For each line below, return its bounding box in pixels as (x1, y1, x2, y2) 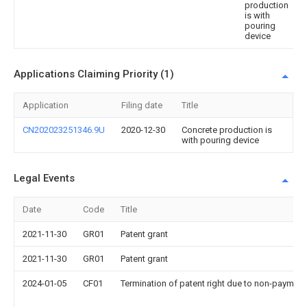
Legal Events (14, 172, 75, 184)
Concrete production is (182, 125, 272, 135)
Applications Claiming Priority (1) (14, 68, 174, 80)
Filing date (121, 100, 162, 110)
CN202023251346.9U (23, 125, 105, 135)
